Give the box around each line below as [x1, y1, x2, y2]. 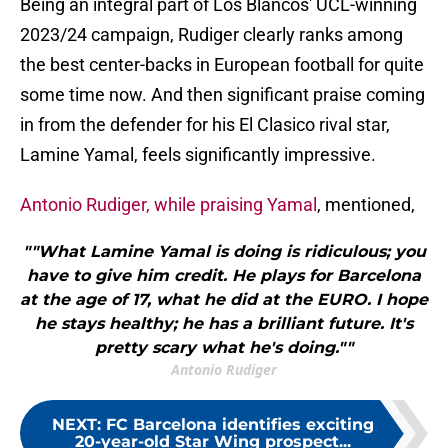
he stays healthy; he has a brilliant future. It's [35, 314, 413, 334]
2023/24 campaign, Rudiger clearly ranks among [20, 24, 403, 46]
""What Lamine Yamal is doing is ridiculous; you [22, 242, 426, 262]
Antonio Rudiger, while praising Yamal [20, 194, 317, 216]
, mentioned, [317, 194, 415, 216]
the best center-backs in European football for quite [20, 54, 424, 76]
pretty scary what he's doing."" [95, 338, 353, 358]
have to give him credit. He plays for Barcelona [27, 266, 421, 286]
